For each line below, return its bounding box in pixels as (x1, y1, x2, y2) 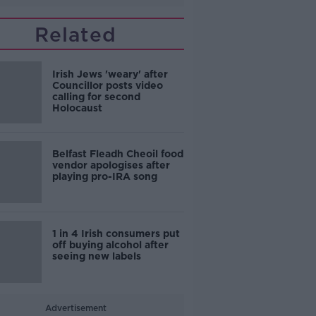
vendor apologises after (51, 159, 170, 171)
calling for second (51, 91, 140, 102)
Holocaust (51, 102, 102, 114)
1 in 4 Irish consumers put (51, 228, 180, 239)
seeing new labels (51, 250, 141, 262)
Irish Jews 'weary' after (51, 68, 168, 80)
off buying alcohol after (51, 239, 169, 250)
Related (35, 23, 117, 47)
